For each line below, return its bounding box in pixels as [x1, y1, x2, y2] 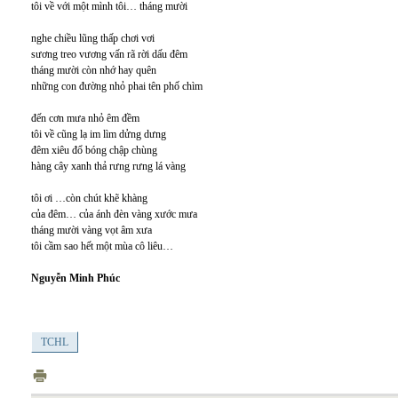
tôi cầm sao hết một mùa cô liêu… [31, 240, 173, 252]
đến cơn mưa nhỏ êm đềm [31, 112, 139, 124]
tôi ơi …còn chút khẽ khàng [31, 192, 147, 204]
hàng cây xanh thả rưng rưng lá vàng [31, 160, 186, 172]
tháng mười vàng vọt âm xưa [31, 224, 152, 236]
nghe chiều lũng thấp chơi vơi [31, 32, 155, 44]
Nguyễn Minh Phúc [31, 272, 120, 284]
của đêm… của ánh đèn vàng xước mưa [31, 208, 197, 220]
